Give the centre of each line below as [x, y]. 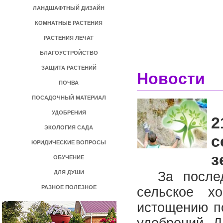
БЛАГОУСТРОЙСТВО [69, 53]
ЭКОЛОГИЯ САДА [69, 127]
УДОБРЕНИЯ [69, 112]
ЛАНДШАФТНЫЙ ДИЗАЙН [69, 8]
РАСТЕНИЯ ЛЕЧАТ [69, 38]
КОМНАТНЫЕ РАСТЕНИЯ [69, 23]
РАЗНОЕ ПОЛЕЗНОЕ [69, 187]
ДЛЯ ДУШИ [69, 172]
